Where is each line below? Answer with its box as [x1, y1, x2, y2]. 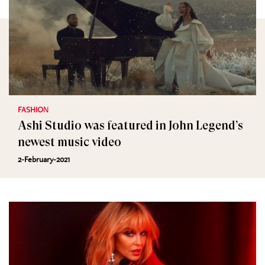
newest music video [18, 135, 121, 149]
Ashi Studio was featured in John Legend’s [18, 119, 243, 132]
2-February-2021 [18, 154, 70, 164]
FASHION [18, 104, 49, 115]
